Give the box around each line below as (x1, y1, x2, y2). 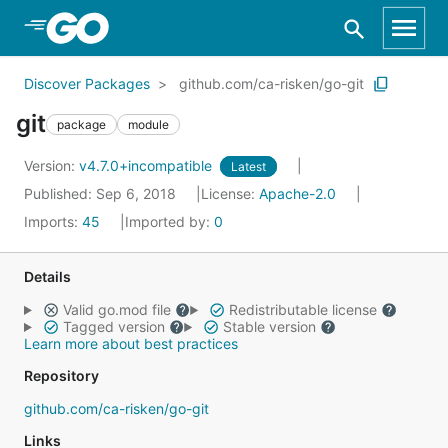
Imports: (24, 213, 82, 230)
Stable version (218, 318, 320, 335)
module (128, 116, 169, 132)
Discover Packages (24, 75, 150, 92)
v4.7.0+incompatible (79, 157, 216, 174)
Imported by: (125, 213, 214, 230)
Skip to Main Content (40, 17, 202, 37)
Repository (24, 367, 99, 384)
